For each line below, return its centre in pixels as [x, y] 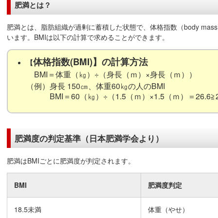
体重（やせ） [168, 209]
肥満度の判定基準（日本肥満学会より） [89, 138]
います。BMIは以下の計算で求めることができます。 [88, 37]
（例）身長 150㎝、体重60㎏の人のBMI [96, 85]
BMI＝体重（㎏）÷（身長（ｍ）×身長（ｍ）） [111, 74]
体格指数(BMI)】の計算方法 [91, 62]
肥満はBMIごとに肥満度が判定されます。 [71, 160]
